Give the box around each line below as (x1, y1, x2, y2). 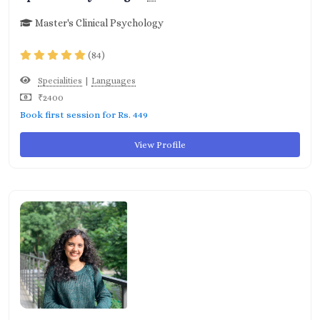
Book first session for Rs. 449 (20, 109, 148, 120)
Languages (91, 76, 136, 86)
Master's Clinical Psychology (33, 17, 164, 29)
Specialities (38, 76, 82, 86)
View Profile (134, 139, 186, 150)
